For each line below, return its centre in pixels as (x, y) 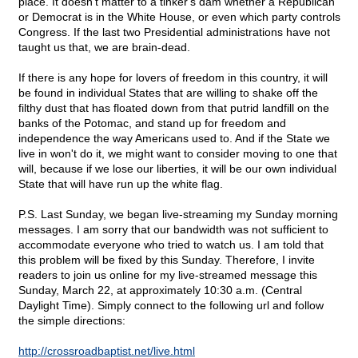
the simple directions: (72, 321)
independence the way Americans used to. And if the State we (174, 139)
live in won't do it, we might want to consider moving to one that (178, 154)
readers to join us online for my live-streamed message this (168, 275)
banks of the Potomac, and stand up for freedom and (152, 123)
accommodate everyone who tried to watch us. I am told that (171, 245)
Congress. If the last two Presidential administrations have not (174, 32)
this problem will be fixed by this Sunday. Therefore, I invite (167, 260)
